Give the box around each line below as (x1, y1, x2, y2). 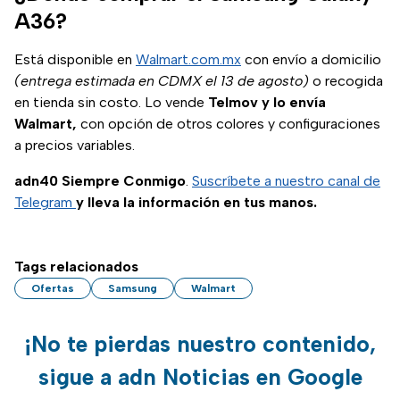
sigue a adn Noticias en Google (37, 363, 362, 391)
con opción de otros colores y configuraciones (77, 115, 380, 133)
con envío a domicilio (241, 51, 381, 69)
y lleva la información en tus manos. (76, 194, 317, 212)
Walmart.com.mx (136, 51, 241, 69)
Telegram (14, 194, 76, 212)
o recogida (309, 72, 383, 90)
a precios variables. (14, 137, 135, 154)
